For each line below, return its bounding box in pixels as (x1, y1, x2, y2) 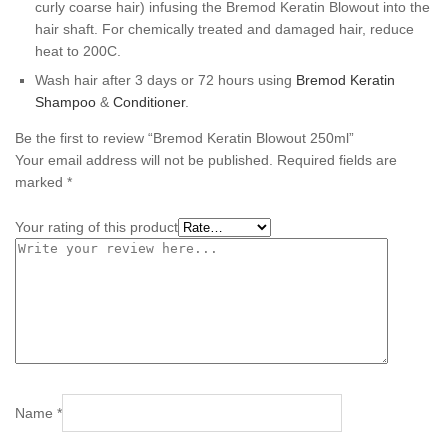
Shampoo (35, 93, 96, 110)
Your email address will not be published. (15, 151, 273, 168)
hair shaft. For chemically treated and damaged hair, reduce (35, 20, 414, 37)
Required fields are (277, 151, 397, 168)
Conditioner (113, 93, 185, 110)
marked (15, 173, 67, 190)
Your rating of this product (15, 219, 178, 236)
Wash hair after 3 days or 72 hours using (35, 71, 296, 88)
